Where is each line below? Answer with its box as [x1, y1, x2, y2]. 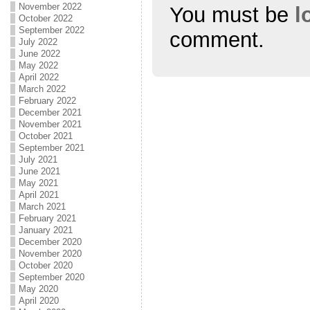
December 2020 [18, 237, 82, 247]
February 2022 [18, 95, 76, 106]
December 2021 [18, 107, 82, 118]
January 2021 [18, 225, 73, 235]
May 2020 [18, 284, 58, 294]
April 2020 [18, 295, 59, 306]
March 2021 [18, 201, 66, 212]
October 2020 [18, 260, 73, 271]
